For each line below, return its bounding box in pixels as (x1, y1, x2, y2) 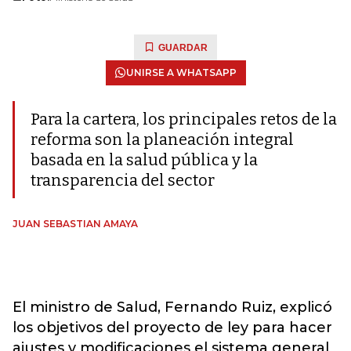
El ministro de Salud (13, 299, 157, 316)
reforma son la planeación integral (31, 130, 294, 149)
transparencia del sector (31, 171, 215, 190)
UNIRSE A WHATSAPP (125, 67, 237, 78)
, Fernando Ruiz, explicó (157, 299, 332, 316)
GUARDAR (158, 42, 208, 53)
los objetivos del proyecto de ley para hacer (13, 319, 332, 336)
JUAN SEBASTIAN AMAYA (13, 218, 138, 230)
